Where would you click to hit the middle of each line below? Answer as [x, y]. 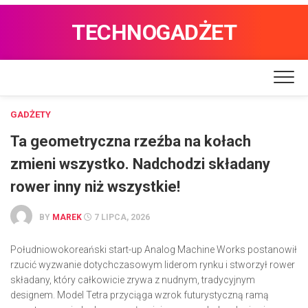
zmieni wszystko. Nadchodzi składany [140, 164]
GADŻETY [31, 114]
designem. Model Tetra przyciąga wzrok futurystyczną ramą [140, 295]
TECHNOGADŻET [154, 32]
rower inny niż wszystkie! [95, 187]
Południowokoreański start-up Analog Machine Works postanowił [154, 250]
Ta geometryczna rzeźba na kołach [131, 141]
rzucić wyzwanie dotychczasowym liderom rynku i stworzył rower [153, 265]
